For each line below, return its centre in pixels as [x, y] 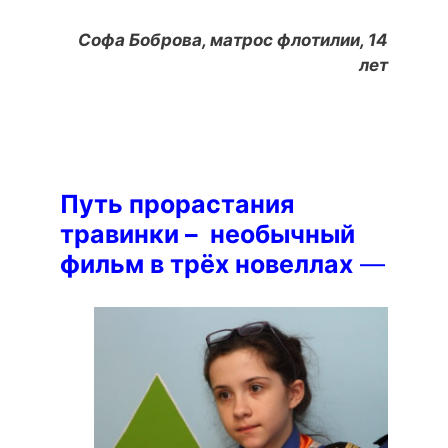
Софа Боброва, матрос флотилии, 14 [233, 39]
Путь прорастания [177, 203]
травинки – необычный [207, 233]
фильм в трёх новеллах [206, 263]
